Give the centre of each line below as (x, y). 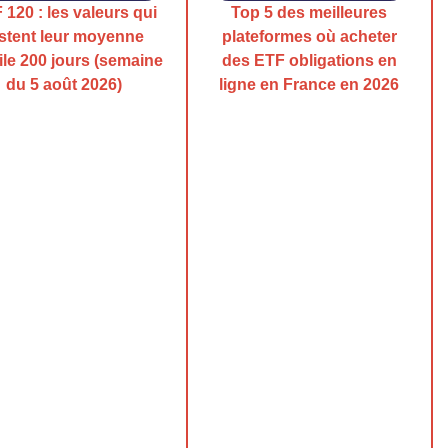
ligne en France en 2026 (309, 84)
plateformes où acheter (309, 36)
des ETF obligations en (309, 60)
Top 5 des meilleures (309, 12)
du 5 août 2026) (63, 84)
